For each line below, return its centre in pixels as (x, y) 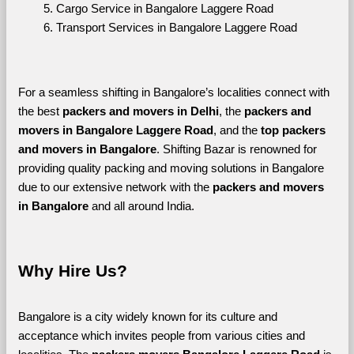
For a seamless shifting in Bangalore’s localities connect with (173, 92)
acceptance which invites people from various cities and (161, 335)
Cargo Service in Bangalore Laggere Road (164, 8)
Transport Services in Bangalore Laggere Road (176, 27)
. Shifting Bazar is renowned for (236, 149)
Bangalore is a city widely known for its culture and (147, 316)
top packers (293, 130)
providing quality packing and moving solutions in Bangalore (171, 168)
